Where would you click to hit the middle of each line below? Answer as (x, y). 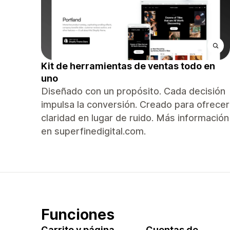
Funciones (78, 214)
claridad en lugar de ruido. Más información (135, 118)
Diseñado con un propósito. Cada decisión (133, 91)
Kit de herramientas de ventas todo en (128, 66)
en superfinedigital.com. (93, 131)
